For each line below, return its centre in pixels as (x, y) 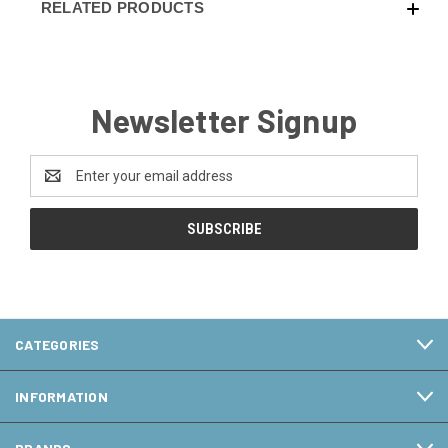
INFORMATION (61, 397)
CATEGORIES (57, 345)
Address (56, 186)
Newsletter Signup (224, 120)
